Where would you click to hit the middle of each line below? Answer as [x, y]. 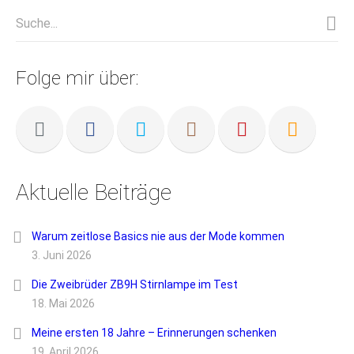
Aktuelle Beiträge [94, 193]
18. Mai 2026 [63, 304]
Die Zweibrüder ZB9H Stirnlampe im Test [135, 285]
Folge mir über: [77, 79]
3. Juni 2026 [62, 256]
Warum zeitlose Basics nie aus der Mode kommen [158, 237]
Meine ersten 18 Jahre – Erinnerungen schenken [154, 333]
